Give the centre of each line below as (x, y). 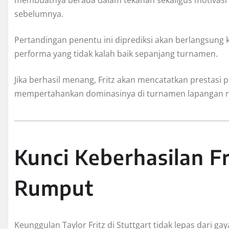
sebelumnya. (39, 14)
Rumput (54, 187)
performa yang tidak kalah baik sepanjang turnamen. (116, 53)
